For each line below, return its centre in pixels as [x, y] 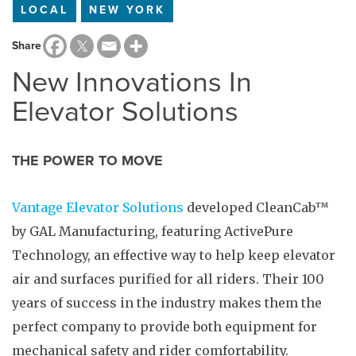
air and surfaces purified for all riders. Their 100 [168, 279]
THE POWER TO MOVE [87, 161]
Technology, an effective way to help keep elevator [174, 255]
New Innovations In [132, 82]
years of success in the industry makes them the [167, 303]
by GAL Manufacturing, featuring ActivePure [153, 231]
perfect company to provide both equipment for [164, 327]
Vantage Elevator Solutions [98, 207]
